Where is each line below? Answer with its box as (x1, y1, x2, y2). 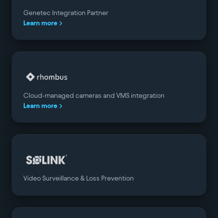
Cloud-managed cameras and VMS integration (23, 92, 164, 99)
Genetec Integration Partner (23, 9, 109, 17)
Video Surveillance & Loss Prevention (23, 175, 134, 182)
